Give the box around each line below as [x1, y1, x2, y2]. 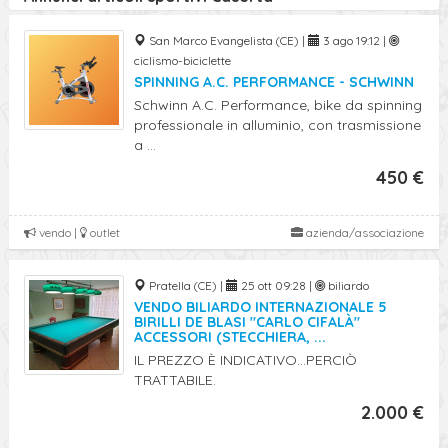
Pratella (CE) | [146, 278, 226, 293]
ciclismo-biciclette [134, 53, 231, 68]
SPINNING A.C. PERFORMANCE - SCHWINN [134, 73, 414, 91]
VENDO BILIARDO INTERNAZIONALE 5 [134, 298, 387, 316]
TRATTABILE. [134, 371, 216, 389]
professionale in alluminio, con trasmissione [134, 116, 421, 134]
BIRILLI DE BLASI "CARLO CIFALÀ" [134, 313, 360, 331]
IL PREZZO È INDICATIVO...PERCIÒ [134, 351, 357, 369]
